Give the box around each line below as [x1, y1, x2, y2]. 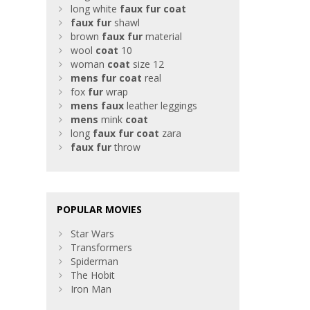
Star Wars [71, 227, 115, 241]
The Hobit [71, 268, 116, 282]
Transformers [71, 241, 133, 255]
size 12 [130, 57, 165, 71]
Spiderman [71, 255, 119, 268]
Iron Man [71, 282, 112, 296]
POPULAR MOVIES [57, 203, 143, 217]
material [143, 30, 183, 44]
